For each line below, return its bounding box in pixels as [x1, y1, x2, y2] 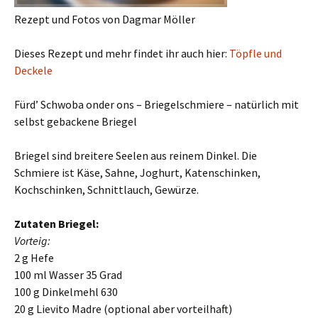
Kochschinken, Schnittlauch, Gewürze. [14, 182, 199, 197]
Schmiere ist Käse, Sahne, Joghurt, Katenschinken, [14, 165, 261, 180]
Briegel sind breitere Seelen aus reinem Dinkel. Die [14, 148, 257, 163]
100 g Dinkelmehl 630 [14, 285, 118, 299]
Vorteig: [14, 234, 50, 248]
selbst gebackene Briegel [14, 114, 137, 128]
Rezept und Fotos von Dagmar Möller [14, 12, 195, 26]
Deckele [14, 63, 53, 77]
